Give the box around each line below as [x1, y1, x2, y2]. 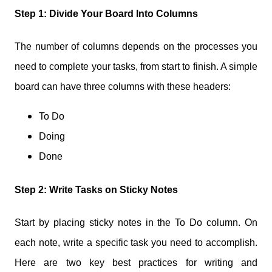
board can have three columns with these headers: [15, 81, 231, 92]
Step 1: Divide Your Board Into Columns [15, 8, 198, 19]
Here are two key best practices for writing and [15, 257, 257, 268]
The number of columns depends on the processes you [15, 41, 257, 52]
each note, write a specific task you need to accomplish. [15, 237, 257, 248]
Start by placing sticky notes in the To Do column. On [15, 217, 257, 228]
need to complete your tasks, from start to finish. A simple [15, 61, 257, 72]
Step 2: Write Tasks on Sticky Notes [15, 184, 178, 195]
